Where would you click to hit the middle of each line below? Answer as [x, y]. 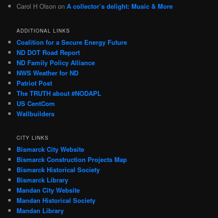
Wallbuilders [36, 113]
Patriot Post [35, 83]
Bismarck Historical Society [58, 169]
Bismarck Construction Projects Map [72, 159]
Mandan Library [40, 210]
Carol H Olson [36, 6]
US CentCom [36, 103]
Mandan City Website [48, 190]
